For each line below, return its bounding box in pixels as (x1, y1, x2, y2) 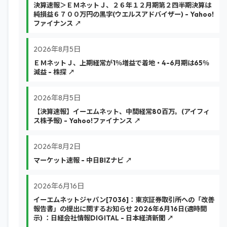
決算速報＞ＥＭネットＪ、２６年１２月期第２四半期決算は (33, 1, 211, 9)
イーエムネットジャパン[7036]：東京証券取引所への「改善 (33, 196, 214, 204)
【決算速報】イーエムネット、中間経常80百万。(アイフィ (33, 107, 210, 116)
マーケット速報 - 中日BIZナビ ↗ (33, 156, 132, 164)
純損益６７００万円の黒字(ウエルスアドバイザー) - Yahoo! (33, 10, 214, 18)
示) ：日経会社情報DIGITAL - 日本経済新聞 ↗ (33, 214, 173, 222)
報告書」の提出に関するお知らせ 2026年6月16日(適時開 (33, 205, 207, 213)
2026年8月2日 (33, 142, 81, 151)
